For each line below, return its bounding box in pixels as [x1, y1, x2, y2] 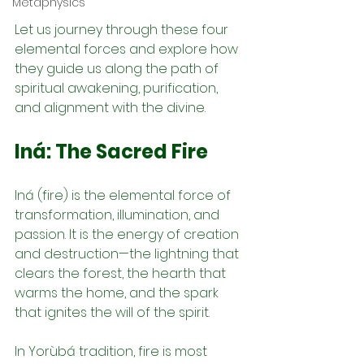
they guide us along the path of [15, 58, 222, 78]
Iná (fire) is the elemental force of [15, 185, 234, 205]
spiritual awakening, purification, [15, 78, 221, 97]
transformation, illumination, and [15, 205, 223, 224]
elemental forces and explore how [15, 39, 241, 58]
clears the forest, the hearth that [15, 263, 229, 283]
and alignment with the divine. [15, 97, 206, 117]
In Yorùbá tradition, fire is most [15, 341, 210, 361]
